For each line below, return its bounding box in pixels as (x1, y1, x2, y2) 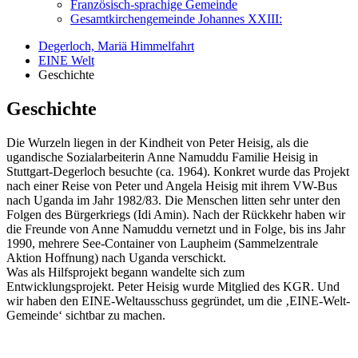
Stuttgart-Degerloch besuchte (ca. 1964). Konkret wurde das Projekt (6, 164, 349, 178)
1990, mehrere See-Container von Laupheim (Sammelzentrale (6, 236, 318, 250)
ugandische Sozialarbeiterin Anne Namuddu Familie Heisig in (6, 149, 318, 164)
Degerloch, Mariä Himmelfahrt (38, 39, 194, 53)
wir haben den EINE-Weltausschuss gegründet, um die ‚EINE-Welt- (6, 293, 350, 308)
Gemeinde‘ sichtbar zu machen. (6, 308, 165, 322)
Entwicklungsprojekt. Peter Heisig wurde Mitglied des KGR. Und (6, 279, 340, 293)
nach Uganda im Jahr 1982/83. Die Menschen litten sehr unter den (6, 193, 340, 207)
